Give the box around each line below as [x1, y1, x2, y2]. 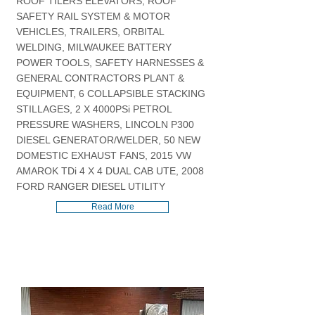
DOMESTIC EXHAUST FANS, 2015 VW [16, 150, 191, 161]
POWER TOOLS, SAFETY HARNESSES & [16, 57, 204, 68]
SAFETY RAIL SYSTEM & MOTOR [16, 11, 170, 22]
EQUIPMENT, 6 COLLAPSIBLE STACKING [16, 88, 205, 99]
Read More [91, 202, 134, 212]
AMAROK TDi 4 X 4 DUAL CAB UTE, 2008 [16, 165, 204, 176]
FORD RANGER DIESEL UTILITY [16, 181, 165, 192]
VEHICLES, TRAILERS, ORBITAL [16, 26, 164, 37]
